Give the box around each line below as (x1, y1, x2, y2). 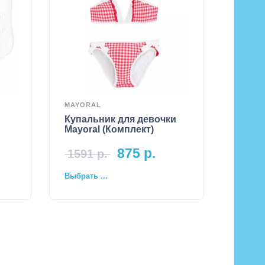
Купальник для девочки (64, 114, 176, 124)
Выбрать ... (64, 172, 108, 181)
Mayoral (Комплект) (64, 124, 154, 134)
